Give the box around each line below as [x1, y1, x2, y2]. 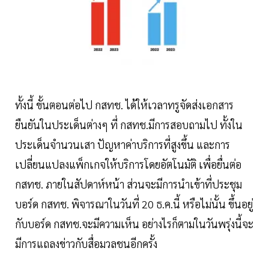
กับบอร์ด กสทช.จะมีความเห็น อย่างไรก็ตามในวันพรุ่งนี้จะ [15, 217, 253, 231]
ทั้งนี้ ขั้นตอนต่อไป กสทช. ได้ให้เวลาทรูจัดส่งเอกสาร [15, 98, 234, 112]
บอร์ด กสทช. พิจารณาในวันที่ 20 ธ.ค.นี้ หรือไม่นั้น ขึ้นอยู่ [15, 197, 253, 211]
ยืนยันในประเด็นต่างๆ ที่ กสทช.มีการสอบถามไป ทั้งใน [15, 118, 243, 132]
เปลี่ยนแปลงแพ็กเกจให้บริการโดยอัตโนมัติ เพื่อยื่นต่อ [15, 157, 241, 172]
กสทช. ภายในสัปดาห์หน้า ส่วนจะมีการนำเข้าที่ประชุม [15, 177, 242, 192]
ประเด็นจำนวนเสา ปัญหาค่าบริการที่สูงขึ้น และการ [15, 138, 230, 152]
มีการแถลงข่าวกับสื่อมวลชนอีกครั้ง [15, 237, 157, 251]
